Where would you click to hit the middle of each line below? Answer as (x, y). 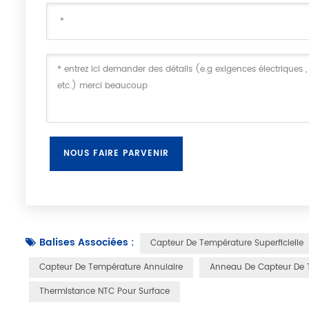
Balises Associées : (87, 243)
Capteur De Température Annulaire (111, 268)
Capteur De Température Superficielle (227, 243)
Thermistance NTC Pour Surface (105, 292)
